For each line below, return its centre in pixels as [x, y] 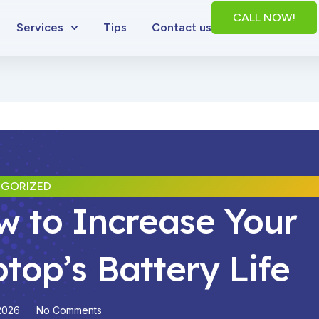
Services [40, 27]
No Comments [69, 310]
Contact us [182, 27]
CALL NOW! [265, 17]
